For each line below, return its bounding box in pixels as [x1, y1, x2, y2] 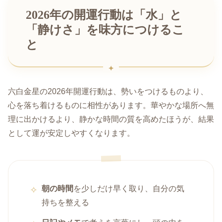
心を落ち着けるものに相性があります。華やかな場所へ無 [8, 101, 214, 110]
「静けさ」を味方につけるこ [26, 23, 184, 36]
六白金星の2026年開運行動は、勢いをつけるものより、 [8, 87, 208, 96]
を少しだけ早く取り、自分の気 [73, 184, 185, 193]
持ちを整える [42, 198, 90, 207]
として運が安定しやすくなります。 [8, 129, 135, 138]
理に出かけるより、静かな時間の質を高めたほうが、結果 [8, 115, 214, 124]
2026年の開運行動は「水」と [26, 8, 182, 21]
